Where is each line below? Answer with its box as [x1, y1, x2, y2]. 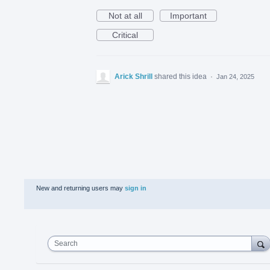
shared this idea [154, 72, 209, 81]
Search [54, 239, 78, 248]
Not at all [108, 10, 142, 20]
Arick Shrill [115, 72, 152, 81]
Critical [112, 30, 138, 40]
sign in [125, 184, 146, 192]
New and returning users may [36, 184, 125, 192]
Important [170, 10, 207, 20]
